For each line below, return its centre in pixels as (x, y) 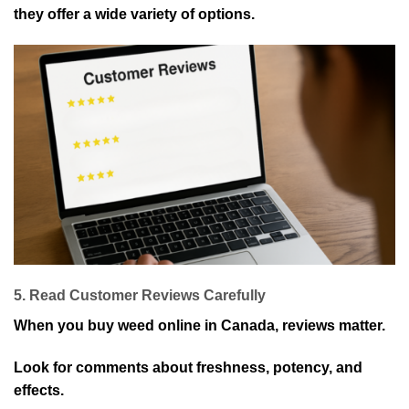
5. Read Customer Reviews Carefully (140, 295)
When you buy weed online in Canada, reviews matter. (199, 325)
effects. (39, 390)
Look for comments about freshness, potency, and (188, 367)
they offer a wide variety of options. (134, 15)
